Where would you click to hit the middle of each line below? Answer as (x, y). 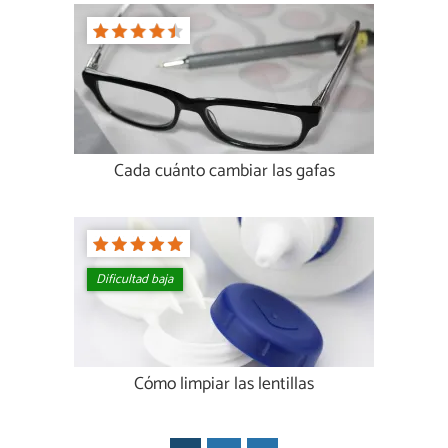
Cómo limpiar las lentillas (224, 385)
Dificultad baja (135, 280)
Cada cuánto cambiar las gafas (224, 172)
